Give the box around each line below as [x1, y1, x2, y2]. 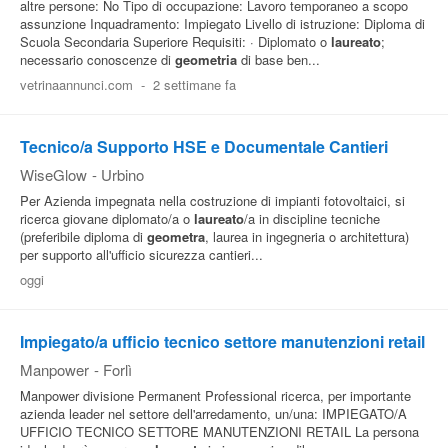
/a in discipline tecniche [244, 209, 380, 228]
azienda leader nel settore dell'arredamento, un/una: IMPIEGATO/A [20, 404, 407, 423]
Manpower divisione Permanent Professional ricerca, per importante [20, 386, 411, 405]
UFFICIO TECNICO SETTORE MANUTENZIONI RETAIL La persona [20, 422, 419, 441]
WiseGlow [20, 164, 87, 185]
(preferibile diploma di [20, 227, 147, 246]
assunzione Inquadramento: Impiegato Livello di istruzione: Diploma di [20, 14, 425, 33]
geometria [175, 50, 237, 69]
